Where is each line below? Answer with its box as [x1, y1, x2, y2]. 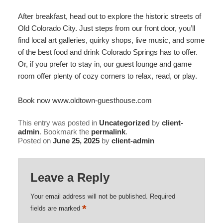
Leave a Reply [30, 170, 110, 184]
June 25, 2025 [52, 136, 100, 145]
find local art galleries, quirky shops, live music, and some [17, 36, 205, 45]
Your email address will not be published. [30, 192, 148, 200]
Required [150, 192, 176, 200]
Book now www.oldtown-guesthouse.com [17, 96, 152, 105]
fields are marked [30, 204, 83, 212]
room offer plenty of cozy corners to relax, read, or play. [17, 72, 197, 81]
